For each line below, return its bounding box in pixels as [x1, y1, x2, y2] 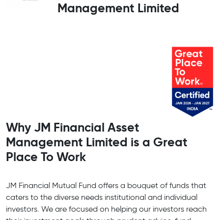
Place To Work [6, 149, 86, 165]
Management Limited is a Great [6, 134, 188, 150]
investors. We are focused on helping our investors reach [6, 204, 207, 214]
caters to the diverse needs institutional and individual [6, 192, 197, 202]
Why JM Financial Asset [6, 119, 139, 136]
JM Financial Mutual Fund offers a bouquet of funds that [6, 181, 206, 191]
